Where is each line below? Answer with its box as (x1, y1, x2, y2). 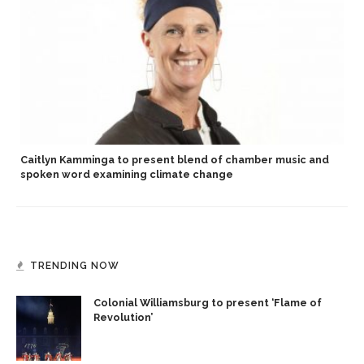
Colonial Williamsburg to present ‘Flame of (93, 296, 322, 309)
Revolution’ (93, 310, 153, 323)
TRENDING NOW (30, 259, 119, 271)
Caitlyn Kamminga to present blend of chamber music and (20, 153, 329, 166)
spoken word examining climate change (20, 167, 233, 180)
